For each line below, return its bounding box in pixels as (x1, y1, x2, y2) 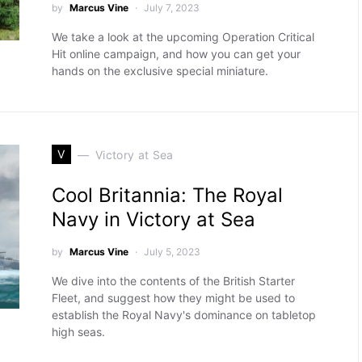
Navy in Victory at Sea (51, 208, 255, 231)
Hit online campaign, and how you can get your (51, 47, 301, 61)
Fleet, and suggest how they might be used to (51, 291, 295, 305)
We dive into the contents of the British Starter (51, 274, 295, 288)
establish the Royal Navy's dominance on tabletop (51, 308, 316, 322)
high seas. (51, 325, 105, 339)
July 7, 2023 (143, 2, 200, 14)
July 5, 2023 (143, 246, 200, 258)
